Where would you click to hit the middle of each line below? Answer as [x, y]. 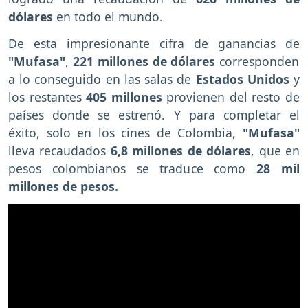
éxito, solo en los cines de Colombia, [122, 133]
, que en [276, 151]
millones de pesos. [63, 187]
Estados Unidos [242, 79]
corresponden [257, 62]
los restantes [47, 97]
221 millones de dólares [144, 62]
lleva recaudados [59, 151]
